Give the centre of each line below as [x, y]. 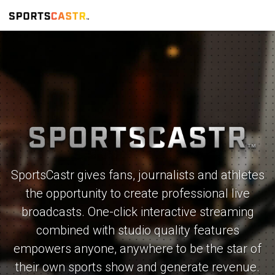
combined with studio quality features [137, 230]
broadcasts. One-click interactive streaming [137, 211]
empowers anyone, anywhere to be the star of [137, 248]
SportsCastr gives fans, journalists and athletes [137, 175]
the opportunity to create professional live [137, 193]
